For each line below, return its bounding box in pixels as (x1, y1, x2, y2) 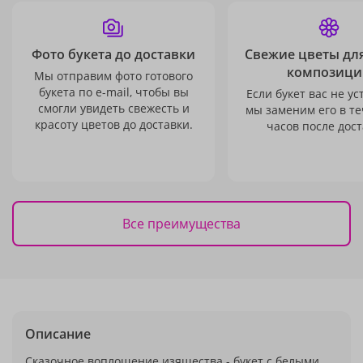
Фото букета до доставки (32, 45, 195, 63)
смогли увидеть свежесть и (37, 100, 190, 116)
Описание (25, 325, 91, 343)
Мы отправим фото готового (34, 68, 193, 83)
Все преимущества (122, 214, 241, 233)
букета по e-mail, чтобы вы (38, 84, 189, 100)
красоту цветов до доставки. (34, 117, 193, 132)
